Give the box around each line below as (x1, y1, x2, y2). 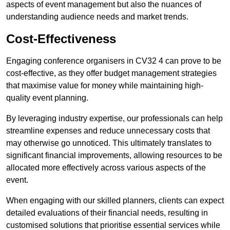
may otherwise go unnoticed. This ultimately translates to (6, 139, 212, 148)
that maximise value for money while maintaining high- (6, 81, 203, 90)
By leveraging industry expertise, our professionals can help (6, 114, 223, 123)
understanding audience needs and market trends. (6, 12, 188, 22)
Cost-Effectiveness (6, 32, 116, 46)
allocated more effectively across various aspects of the (6, 163, 206, 172)
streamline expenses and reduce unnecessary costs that (6, 126, 210, 136)
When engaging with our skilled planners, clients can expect (6, 196, 224, 205)
